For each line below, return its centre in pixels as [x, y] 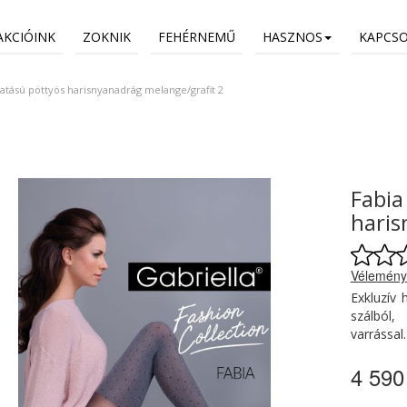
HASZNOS [293, 37]
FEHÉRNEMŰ [197, 37]
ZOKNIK [107, 37]
